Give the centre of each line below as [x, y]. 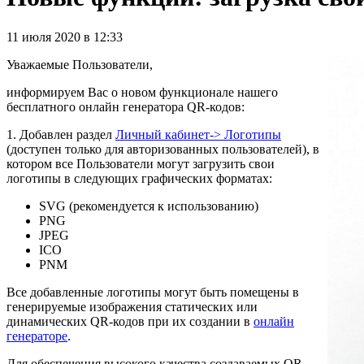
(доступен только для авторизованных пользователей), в [163, 149]
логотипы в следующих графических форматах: [141, 178]
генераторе [37, 336]
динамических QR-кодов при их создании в [130, 321]
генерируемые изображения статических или [132, 306]
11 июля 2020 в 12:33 [65, 37]
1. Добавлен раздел [61, 134]
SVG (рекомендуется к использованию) [149, 206]
